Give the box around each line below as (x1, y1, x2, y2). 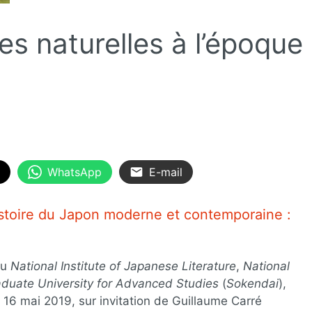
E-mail (149, 164, 182, 179)
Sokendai (226, 276, 279, 290)
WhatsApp (47, 164, 102, 179)
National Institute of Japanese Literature (10, 259, 236, 273)
